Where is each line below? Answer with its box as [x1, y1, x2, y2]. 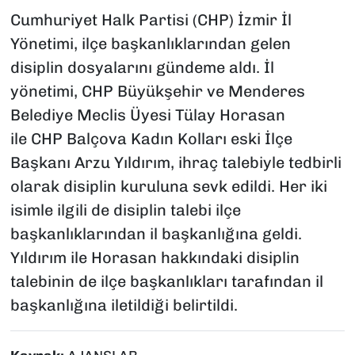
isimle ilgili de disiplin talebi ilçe [10, 200, 241, 220]
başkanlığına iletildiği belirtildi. [10, 296, 238, 315]
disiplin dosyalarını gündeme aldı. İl [10, 58, 274, 78]
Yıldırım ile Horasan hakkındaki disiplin [10, 248, 300, 268]
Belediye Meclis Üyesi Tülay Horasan [10, 105, 285, 125]
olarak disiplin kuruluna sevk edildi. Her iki [10, 177, 327, 197]
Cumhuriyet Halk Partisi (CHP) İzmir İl [10, 10, 292, 30]
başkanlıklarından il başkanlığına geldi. [10, 224, 302, 244]
